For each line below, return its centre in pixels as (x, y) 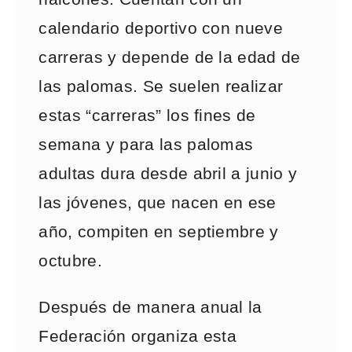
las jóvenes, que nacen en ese (158, 203)
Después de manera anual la (150, 307)
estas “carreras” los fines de (147, 115)
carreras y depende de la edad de (170, 57)
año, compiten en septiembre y (159, 232)
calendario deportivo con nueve (161, 28)
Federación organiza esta (138, 336)
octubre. (70, 261)
